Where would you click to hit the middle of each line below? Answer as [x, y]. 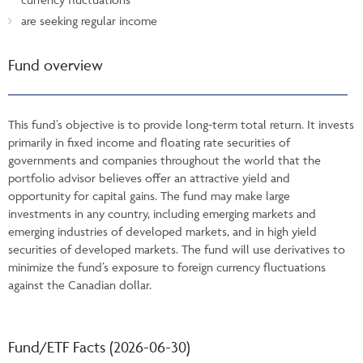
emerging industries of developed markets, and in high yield [162, 231]
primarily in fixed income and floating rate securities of [149, 142]
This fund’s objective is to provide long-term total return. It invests [181, 124]
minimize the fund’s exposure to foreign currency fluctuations [167, 267]
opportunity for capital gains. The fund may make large [149, 195]
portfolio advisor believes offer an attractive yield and [149, 177]
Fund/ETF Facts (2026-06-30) [99, 346]
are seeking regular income [89, 20]
